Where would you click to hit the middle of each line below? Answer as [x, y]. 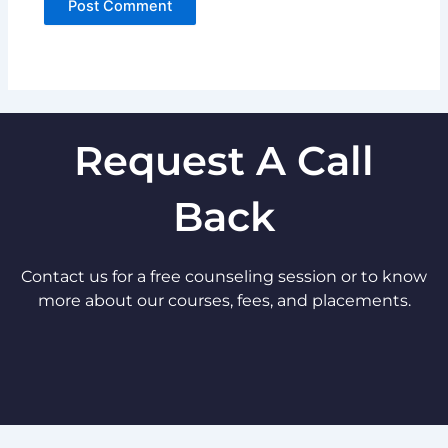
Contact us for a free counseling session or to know [224, 276]
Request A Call [224, 160]
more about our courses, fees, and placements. [224, 300]
